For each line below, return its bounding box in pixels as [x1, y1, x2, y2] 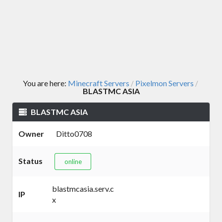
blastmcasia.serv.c [52, 184, 114, 194]
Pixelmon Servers [135, 78, 194, 88]
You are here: [22, 78, 68, 88]
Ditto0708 [56, 129, 92, 139]
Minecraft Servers [67, 78, 129, 88]
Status [18, 156, 43, 166]
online [64, 157, 82, 166]
